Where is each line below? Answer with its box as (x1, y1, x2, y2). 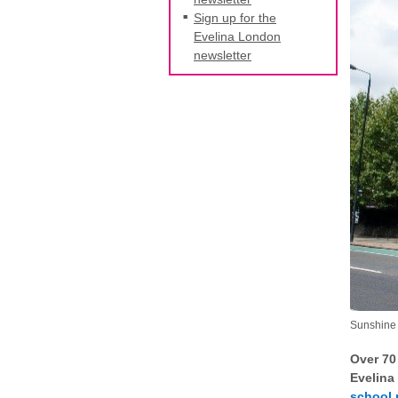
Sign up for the (194, 10, 276, 25)
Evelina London (194, 28, 281, 44)
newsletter (194, 47, 251, 62)
